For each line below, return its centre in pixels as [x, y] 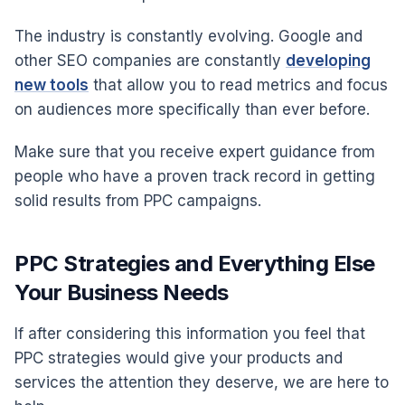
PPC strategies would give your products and [179, 358]
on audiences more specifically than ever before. [192, 109]
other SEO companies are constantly [150, 60]
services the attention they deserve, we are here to [202, 382]
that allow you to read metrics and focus [238, 85]
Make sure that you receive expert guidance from [195, 151]
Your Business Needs [122, 292]
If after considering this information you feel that [190, 333]
